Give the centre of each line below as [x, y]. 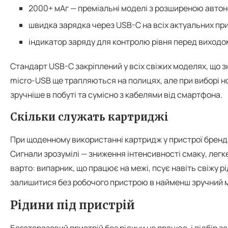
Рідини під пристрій [73, 205]
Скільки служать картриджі [89, 117]
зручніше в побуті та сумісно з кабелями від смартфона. [116, 94]
